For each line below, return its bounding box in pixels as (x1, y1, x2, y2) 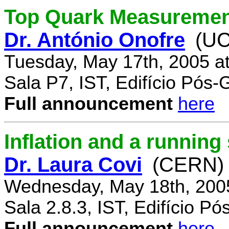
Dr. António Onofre (4, 28, 185, 51)
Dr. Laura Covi (4, 153, 142, 176)
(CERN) (152, 153, 224, 176)
